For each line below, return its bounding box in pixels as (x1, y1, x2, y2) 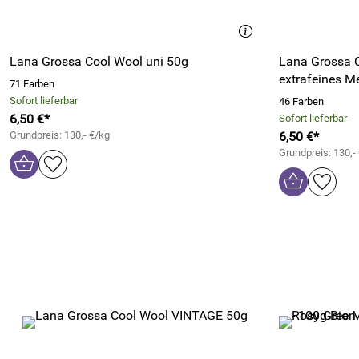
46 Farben (279, 95, 324, 107)
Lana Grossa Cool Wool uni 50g (10, 54, 188, 69)
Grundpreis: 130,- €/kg (10, 129, 110, 141)
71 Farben (10, 78, 54, 90)
